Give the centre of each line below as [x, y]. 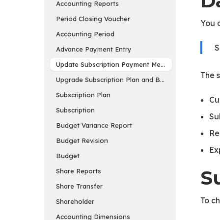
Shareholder [75, 201]
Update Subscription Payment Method [116, 64]
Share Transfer [79, 186]
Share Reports [79, 171]
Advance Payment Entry [94, 49]
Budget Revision [82, 140]
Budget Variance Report [94, 125]
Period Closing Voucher [93, 18]
